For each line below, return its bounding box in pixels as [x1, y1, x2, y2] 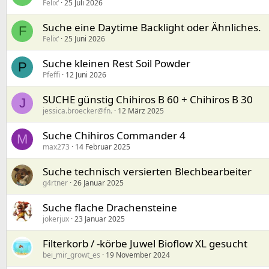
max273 [43, 142, 70, 153]
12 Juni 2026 [65, 70, 106, 80]
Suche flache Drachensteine [43, 201, 177, 215]
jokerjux [43, 214, 69, 225]
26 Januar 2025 [73, 178, 124, 189]
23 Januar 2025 [74, 214, 125, 225]
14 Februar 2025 [75, 142, 130, 153]
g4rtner [43, 178, 68, 189]
